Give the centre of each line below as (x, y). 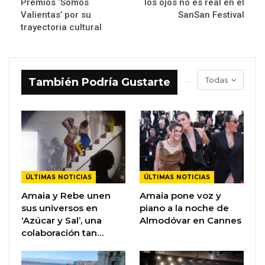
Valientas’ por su (56, 15)
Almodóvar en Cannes (190, 220)
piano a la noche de (184, 208)
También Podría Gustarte (99, 83)
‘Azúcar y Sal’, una (62, 220)
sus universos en (59, 208)
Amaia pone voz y (180, 195)
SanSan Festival (211, 15)
